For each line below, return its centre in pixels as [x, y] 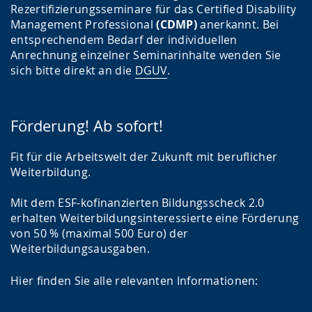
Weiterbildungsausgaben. [80, 249]
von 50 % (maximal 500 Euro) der [100, 234]
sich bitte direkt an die [73, 71]
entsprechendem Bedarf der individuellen [124, 40]
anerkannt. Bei [238, 25]
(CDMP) [175, 25]
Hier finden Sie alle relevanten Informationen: [134, 281]
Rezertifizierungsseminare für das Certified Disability [154, 9]
